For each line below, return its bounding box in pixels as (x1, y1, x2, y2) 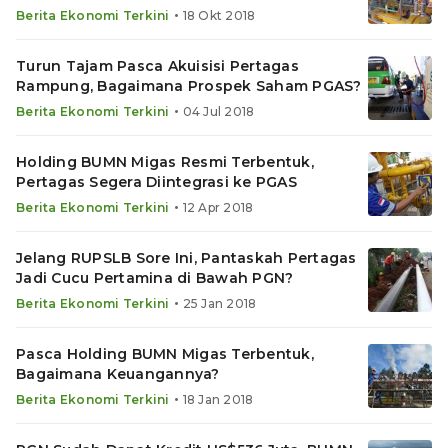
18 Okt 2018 (182, 8, 256, 23)
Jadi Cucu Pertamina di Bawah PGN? (16, 269, 294, 287)
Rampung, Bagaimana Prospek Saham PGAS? (16, 77, 362, 95)
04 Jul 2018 (182, 104, 255, 119)
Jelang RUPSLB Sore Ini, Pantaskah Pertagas (16, 249, 357, 267)
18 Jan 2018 (182, 392, 254, 407)
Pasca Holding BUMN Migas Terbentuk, (16, 345, 314, 363)
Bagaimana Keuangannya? (16, 365, 220, 383)
